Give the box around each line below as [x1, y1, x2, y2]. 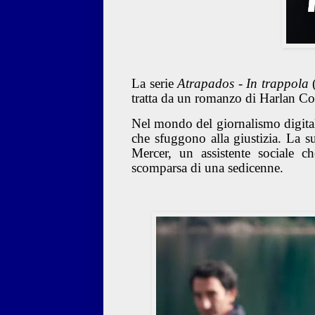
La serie [131, 75, 177, 91]
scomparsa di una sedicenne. [131, 160, 283, 176]
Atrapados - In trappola [177, 75, 309, 91]
